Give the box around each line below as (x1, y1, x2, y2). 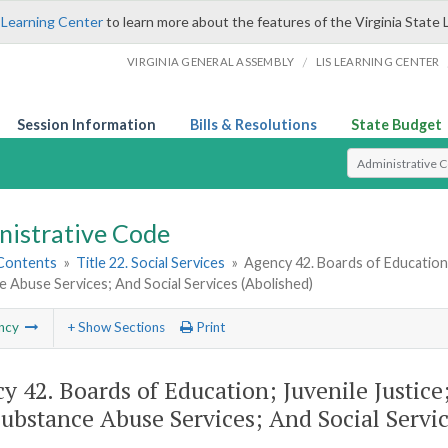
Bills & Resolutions (190, 116, 317, 133)
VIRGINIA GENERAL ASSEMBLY (127, 55, 295, 68)
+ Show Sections (66, 319, 165, 336)
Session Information (17, 116, 156, 133)
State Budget (351, 116, 442, 133)
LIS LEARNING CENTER (315, 55, 440, 68)
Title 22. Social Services (76, 254, 226, 272)
